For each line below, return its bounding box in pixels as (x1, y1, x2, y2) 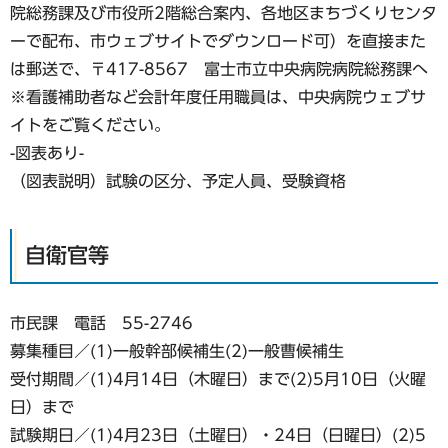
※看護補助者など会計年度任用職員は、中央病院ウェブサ (10, 88, 426, 105)
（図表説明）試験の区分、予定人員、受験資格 (10, 172, 346, 189)
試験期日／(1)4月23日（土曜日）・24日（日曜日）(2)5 (10, 426, 426, 443)
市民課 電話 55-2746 (10, 314, 193, 331)
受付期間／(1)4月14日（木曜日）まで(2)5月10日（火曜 (10, 370, 426, 387)
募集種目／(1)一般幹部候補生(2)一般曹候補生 (10, 342, 344, 359)
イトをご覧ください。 (10, 116, 170, 133)
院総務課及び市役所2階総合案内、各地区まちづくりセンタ (10, 4, 437, 21)
